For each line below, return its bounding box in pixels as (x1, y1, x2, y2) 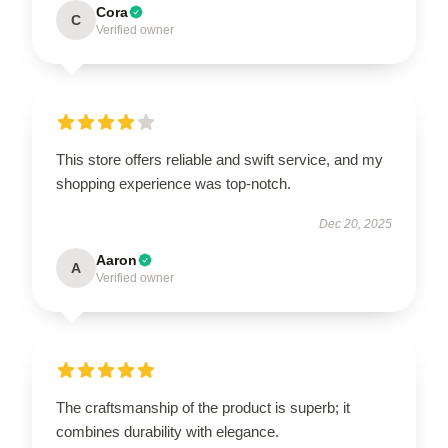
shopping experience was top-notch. (56, 174, 291, 192)
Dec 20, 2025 (319, 216, 392, 231)
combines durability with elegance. (56, 422, 279, 440)
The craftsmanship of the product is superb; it (56, 398, 350, 416)
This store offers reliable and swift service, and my (56, 150, 383, 168)
